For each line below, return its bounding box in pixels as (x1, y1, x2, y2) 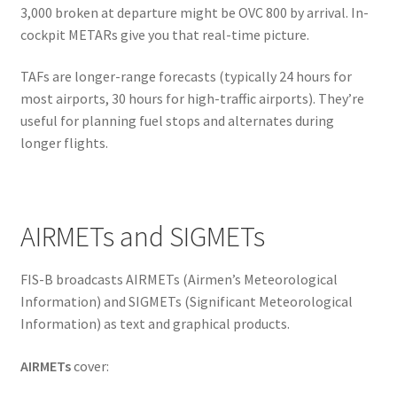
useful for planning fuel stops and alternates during (19, 112, 334, 130)
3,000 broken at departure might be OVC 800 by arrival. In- (19, 3, 369, 21)
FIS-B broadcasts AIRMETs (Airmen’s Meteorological (19, 269, 338, 288)
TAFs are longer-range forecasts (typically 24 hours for (19, 67, 352, 86)
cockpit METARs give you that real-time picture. (19, 25, 309, 43)
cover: (70, 356, 109, 375)
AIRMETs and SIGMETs (19, 218, 265, 254)
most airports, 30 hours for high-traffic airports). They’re (19, 90, 364, 108)
